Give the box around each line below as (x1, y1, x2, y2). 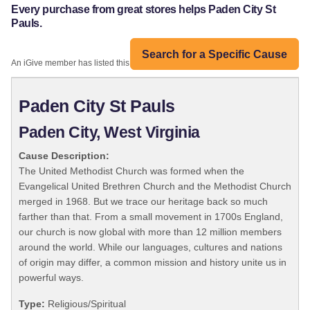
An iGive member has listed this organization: (11, 58, 181, 69)
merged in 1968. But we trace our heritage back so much (19, 196, 268, 208)
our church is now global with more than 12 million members (19, 226, 282, 238)
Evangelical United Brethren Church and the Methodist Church (19, 181, 291, 192)
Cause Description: (19, 150, 109, 162)
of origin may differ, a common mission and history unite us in (19, 257, 286, 268)
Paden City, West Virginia (19, 124, 200, 142)
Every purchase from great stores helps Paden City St (11, 3, 276, 16)
